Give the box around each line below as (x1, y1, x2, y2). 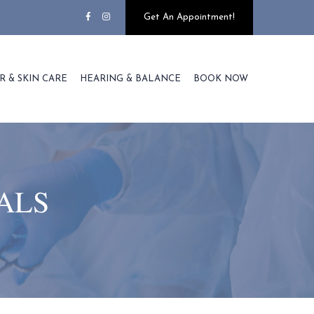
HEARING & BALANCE (80, 74, 181, 83)
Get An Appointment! (144, 13, 235, 22)
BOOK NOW (193, 74, 248, 83)
